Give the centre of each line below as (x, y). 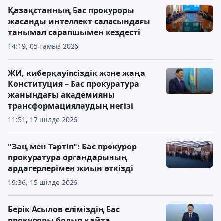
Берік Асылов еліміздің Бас (64, 209)
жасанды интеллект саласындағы (79, 21)
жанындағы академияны (61, 95)
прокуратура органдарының (68, 157)
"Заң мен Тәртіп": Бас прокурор (72, 147)
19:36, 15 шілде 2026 (43, 182)
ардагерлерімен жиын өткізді (71, 168)
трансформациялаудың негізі (71, 106)
